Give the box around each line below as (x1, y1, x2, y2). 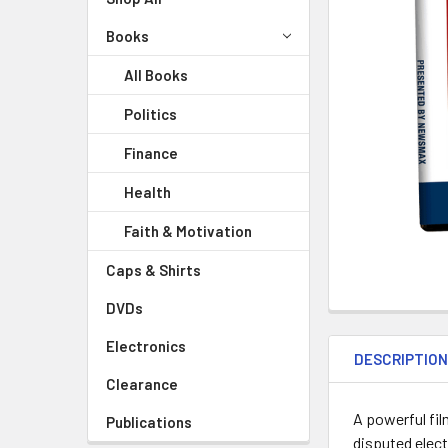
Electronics (106, 337, 186, 355)
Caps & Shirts (106, 261, 201, 279)
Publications (106, 413, 192, 431)
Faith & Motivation (124, 222, 252, 240)
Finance (124, 144, 178, 162)
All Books (124, 66, 188, 84)
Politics (124, 105, 177, 123)
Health (124, 183, 171, 201)
